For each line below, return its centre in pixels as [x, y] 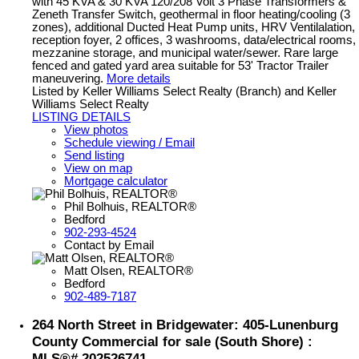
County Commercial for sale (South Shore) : [172, 342]
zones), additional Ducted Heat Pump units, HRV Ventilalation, [194, 28]
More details [139, 79]
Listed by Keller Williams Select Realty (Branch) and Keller [184, 92]
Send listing [94, 156]
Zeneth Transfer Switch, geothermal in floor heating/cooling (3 [191, 15]
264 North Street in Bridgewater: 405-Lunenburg [185, 325]
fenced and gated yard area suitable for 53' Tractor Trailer [180, 66]
